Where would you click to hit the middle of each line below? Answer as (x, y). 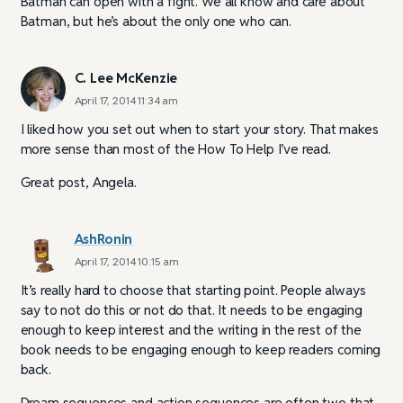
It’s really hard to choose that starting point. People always (193, 290)
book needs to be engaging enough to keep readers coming (201, 349)
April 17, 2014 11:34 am (126, 100)
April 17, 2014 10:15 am (127, 261)
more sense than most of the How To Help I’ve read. (176, 148)
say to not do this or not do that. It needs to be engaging (191, 309)
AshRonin (103, 238)
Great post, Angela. (78, 182)
